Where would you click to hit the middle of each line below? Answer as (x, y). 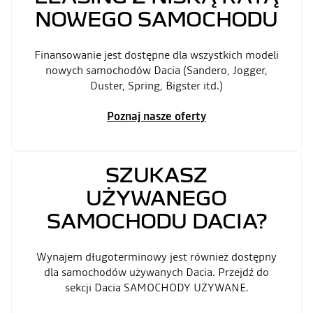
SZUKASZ (156, 174)
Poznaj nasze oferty (156, 116)
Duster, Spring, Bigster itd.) (156, 85)
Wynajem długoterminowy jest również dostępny (156, 256)
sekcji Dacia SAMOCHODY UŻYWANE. (156, 287)
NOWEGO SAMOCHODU (156, 18)
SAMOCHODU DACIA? (156, 220)
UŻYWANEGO (156, 197)
